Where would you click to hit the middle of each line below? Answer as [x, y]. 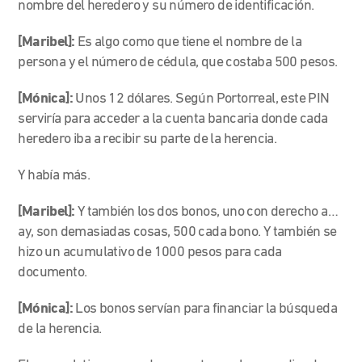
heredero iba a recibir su [88, 139]
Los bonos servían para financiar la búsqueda [206, 309]
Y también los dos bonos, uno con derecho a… [208, 212]
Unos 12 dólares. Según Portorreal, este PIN [202, 99]
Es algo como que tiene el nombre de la [189, 42]
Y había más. [54, 175]
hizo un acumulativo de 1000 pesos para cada [150, 252]
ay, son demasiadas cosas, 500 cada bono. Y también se [177, 232]
